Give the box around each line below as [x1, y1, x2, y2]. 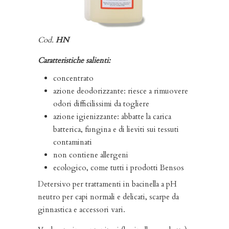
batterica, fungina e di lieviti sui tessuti [53, 124, 179, 134]
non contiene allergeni [53, 150, 128, 160]
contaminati [53, 137, 92, 147]
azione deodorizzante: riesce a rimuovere [53, 86, 188, 96]
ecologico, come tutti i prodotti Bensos [53, 163, 184, 173]
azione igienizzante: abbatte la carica [53, 111, 171, 122]
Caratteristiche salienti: [38, 55, 110, 65]
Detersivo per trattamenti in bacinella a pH [38, 179, 177, 189]
